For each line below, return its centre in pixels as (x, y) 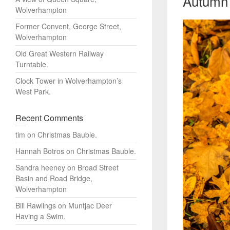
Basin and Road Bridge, (54, 178)
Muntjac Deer (90, 205)
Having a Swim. (41, 216)
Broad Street (98, 167)
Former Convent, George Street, (68, 26)
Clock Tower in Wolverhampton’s (69, 81)
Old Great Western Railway (60, 53)
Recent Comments (49, 118)
